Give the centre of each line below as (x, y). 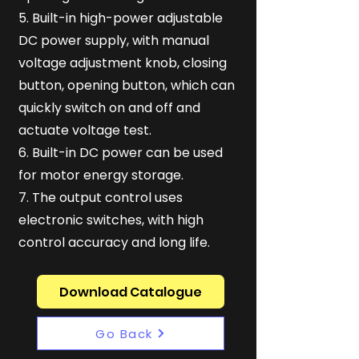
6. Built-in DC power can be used (121, 153)
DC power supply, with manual (114, 40)
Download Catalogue (131, 292)
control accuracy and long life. (114, 242)
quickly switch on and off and (109, 108)
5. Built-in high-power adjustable (121, 18)
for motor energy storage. (101, 175)
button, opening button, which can (127, 85)
